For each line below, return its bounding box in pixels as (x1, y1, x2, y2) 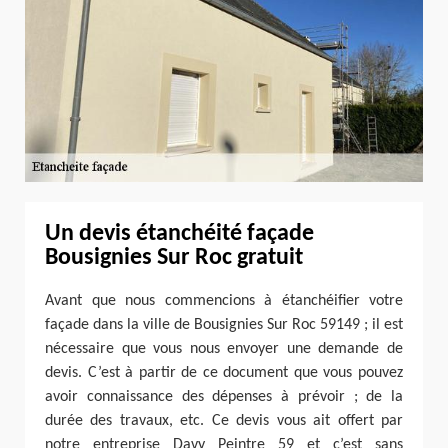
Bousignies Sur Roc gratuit (45, 245, 303, 270)
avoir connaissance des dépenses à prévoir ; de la (45, 389, 403, 406)
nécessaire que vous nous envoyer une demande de (45, 341, 403, 358)
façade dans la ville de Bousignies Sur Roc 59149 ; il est (45, 317, 403, 334)
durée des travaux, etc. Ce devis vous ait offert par (45, 413, 403, 430)
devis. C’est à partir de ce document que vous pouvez (45, 365, 403, 382)
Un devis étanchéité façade (45, 221, 314, 246)
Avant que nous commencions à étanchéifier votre (45, 293, 403, 310)
